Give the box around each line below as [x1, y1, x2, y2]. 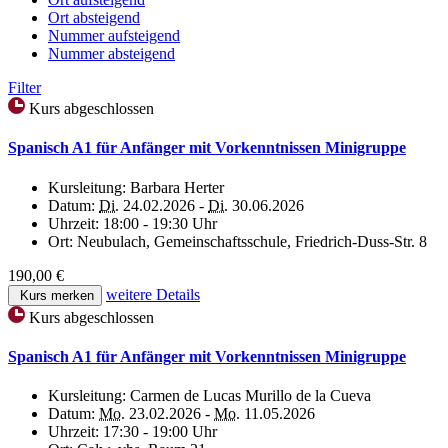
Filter [8, 78, 41, 96]
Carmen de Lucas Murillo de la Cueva [130, 387, 371, 405]
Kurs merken [16, 287, 94, 303]
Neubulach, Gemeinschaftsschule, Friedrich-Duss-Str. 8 [77, 232, 427, 250]
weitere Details [106, 285, 200, 303]
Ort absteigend [48, 8, 140, 26]
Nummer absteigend [48, 44, 175, 62]
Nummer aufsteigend [48, 26, 180, 44]
